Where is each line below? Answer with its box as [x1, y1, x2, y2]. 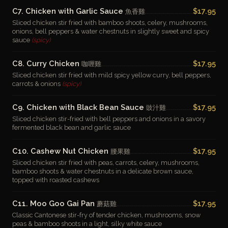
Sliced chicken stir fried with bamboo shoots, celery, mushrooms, [12, 19, 208, 26]
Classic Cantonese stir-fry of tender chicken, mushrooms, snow [12, 211, 201, 219]
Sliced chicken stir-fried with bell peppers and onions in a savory [12, 115, 206, 123]
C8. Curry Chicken [12, 59, 81, 68]
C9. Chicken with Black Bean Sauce [12, 103, 146, 111]
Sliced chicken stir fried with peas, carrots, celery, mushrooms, [12, 159, 199, 166]
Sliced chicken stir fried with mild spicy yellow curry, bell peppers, [12, 71, 211, 79]
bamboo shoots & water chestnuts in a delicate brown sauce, [12, 167, 193, 175]
